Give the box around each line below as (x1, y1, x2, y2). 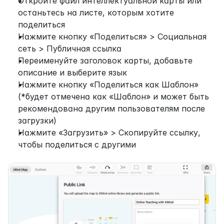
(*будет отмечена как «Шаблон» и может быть (18, 91, 209, 101)
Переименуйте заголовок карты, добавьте (18, 55, 192, 65)
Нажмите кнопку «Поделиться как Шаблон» (18, 79, 198, 89)
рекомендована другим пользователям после (18, 103, 205, 113)
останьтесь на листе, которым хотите (18, 7, 174, 17)
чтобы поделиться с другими (18, 139, 136, 149)
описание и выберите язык (18, 67, 127, 77)
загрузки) (18, 115, 56, 125)
